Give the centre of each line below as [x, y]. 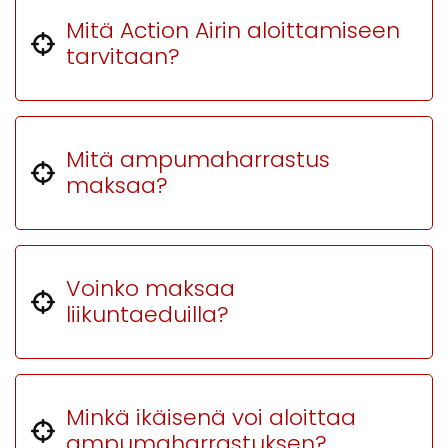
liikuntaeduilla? [147, 314]
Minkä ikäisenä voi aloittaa [211, 417]
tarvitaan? [123, 56]
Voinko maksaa [150, 288]
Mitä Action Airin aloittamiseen [233, 30]
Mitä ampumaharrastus [198, 159]
